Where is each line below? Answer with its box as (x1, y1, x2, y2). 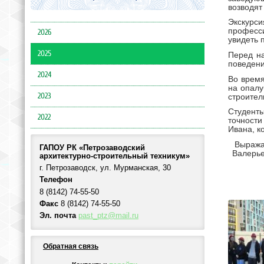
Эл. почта (39, 212, 76, 220)
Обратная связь (43, 242, 98, 250)
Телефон (39, 176, 72, 184)
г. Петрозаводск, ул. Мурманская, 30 (39, 164, 171, 173)
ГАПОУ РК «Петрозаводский (39, 143, 145, 152)
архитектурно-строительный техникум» (39, 151, 190, 160)
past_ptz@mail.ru (78, 212, 138, 220)
